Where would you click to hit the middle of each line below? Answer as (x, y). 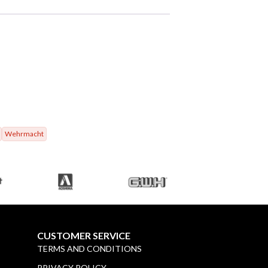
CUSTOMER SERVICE (83, 235)
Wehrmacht (24, 133)
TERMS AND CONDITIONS (89, 248)
